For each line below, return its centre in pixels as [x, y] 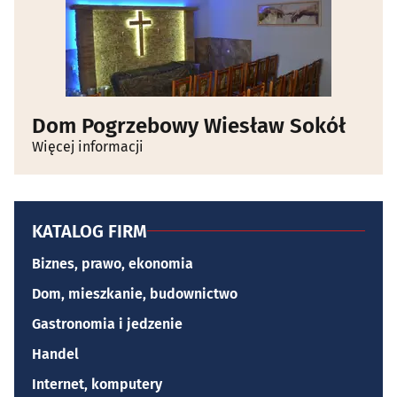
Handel [55, 354]
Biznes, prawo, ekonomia [113, 263]
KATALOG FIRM [90, 231]
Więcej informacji [88, 146]
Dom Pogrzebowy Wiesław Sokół [189, 125]
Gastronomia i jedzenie [107, 323]
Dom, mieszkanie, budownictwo [135, 293]
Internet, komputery [97, 384]
